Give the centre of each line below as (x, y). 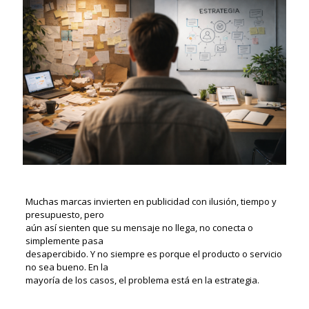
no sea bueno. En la (67, 267)
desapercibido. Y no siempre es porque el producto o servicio (153, 253)
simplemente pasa (64, 240)
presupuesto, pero (64, 214)
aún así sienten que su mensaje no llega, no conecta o (139, 227)
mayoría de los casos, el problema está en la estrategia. (142, 280)
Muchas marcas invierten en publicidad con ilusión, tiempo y (151, 201)
